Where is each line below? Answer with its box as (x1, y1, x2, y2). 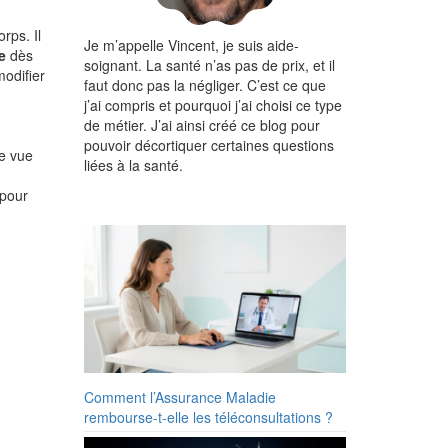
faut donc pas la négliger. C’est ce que (83, 75, 326, 95)
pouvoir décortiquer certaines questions (83, 135, 334, 155)
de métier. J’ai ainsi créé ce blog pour (83, 115, 320, 135)
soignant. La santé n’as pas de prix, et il (83, 55, 335, 75)
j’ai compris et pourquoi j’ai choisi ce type (83, 95, 342, 115)
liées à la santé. (83, 155, 183, 175)
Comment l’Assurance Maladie (83, 386, 276, 407)
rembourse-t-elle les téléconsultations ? (83, 406, 333, 427)
